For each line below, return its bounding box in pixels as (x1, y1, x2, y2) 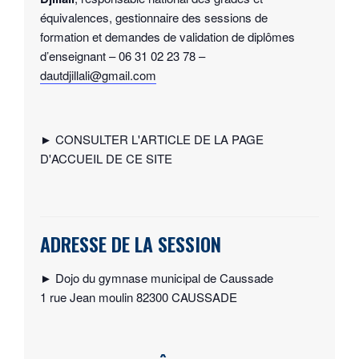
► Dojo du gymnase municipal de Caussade (40, 269, 273, 286)
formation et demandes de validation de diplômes (40, 28, 295, 45)
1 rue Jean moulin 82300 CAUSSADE (40, 288, 237, 305)
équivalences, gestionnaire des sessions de (40, 9, 268, 26)
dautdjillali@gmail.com (40, 67, 156, 83)
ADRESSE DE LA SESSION (40, 229, 221, 258)
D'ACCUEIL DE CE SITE (40, 150, 172, 167)
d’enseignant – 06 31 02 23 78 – (40, 47, 205, 64)
